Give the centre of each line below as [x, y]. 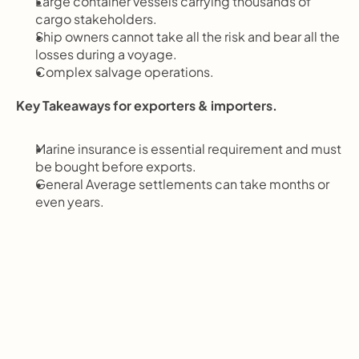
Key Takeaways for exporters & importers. [147, 105]
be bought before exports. [116, 166]
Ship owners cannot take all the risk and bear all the [188, 36]
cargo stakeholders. [96, 19]
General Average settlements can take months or [182, 184]
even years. [70, 202]
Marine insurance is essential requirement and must [188, 149]
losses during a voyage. [106, 54]
